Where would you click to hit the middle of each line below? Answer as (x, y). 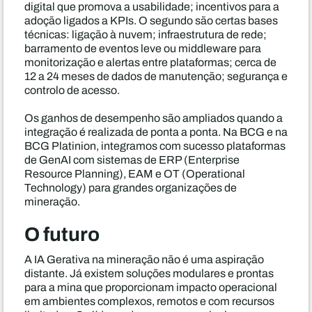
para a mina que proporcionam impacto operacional (151, 287)
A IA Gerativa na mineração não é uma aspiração (144, 259)
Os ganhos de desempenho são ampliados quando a (154, 118)
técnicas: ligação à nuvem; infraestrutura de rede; (146, 34)
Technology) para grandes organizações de (131, 188)
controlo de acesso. (72, 90)
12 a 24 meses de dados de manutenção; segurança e (156, 76)
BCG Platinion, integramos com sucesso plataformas (155, 146)
